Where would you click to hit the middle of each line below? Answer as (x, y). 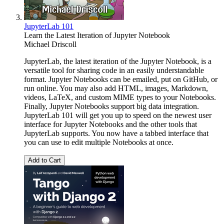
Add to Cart (44, 160)
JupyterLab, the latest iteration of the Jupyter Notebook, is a (118, 61)
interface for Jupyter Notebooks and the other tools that (110, 124)
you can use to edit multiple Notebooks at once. (99, 142)
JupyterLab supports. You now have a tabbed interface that (116, 133)
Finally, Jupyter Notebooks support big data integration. (111, 106)
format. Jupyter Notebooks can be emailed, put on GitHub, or (121, 79)
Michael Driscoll (50, 44)
